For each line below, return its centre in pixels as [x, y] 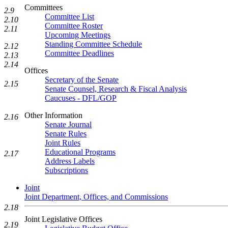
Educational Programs [80, 152]
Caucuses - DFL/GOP [81, 98]
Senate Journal [68, 124]
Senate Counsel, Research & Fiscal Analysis [116, 89]
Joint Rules [63, 143]
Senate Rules [66, 134]
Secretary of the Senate [82, 80]
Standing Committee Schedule [93, 44]
